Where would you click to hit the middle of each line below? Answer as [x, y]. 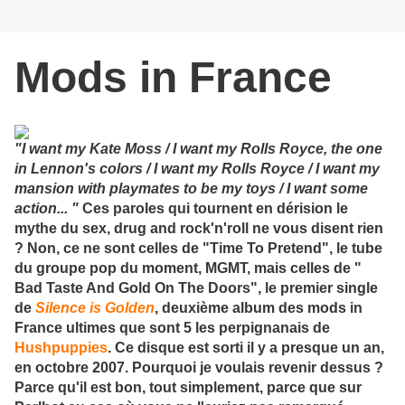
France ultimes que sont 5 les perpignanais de [172, 328]
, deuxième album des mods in [259, 308]
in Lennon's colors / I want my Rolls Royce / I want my [197, 169]
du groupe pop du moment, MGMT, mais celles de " [188, 268]
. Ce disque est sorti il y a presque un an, [246, 348]
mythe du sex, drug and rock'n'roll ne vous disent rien [199, 229]
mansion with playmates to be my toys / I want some [191, 189]
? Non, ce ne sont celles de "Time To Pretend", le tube [198, 249]
